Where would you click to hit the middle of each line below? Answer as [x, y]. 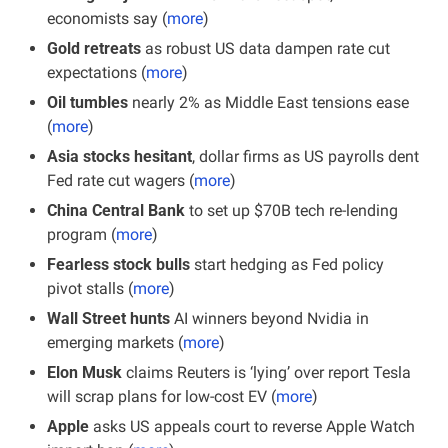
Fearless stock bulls [118, 264]
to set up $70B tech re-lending [293, 210]
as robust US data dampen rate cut [265, 48]
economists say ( [107, 18]
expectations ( [96, 72]
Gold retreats [94, 48]
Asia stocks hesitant [119, 156]
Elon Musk [84, 372]
